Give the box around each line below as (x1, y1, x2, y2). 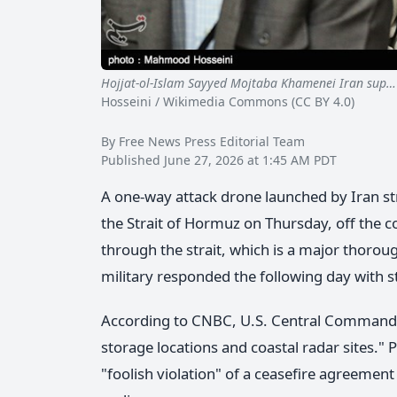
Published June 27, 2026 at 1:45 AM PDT (101, 152, 337, 169)
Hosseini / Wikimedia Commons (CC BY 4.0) (101, 93, 354, 111)
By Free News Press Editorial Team (101, 133, 305, 151)
